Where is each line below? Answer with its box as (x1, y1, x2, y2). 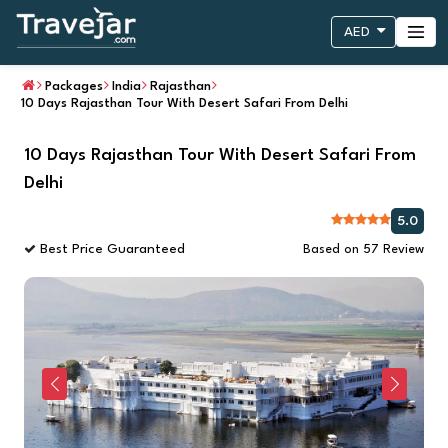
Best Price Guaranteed (36, 241, 185, 256)
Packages (45, 79, 103, 93)
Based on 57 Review (303, 242, 424, 256)
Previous (52, 386, 109, 402)
